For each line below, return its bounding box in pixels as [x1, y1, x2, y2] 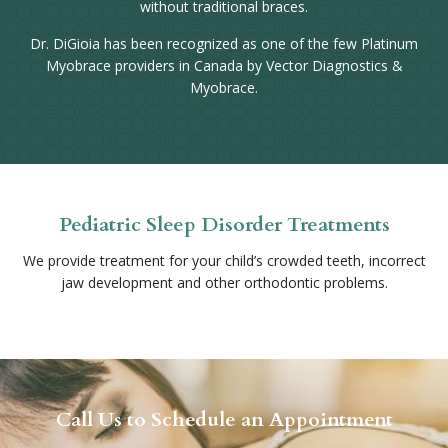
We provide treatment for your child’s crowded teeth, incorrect [22, 251, 426, 270]
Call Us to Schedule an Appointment [55, 406, 393, 433]
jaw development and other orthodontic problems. [60, 273, 388, 292]
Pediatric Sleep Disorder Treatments [58, 211, 390, 238]
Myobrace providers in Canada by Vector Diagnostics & [45, 56, 403, 75]
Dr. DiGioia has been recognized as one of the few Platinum [30, 34, 418, 53]
